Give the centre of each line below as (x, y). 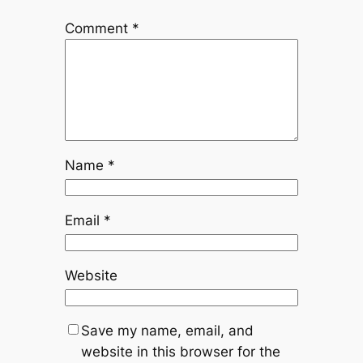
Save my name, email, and (167, 331)
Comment (98, 29)
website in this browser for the (180, 352)
